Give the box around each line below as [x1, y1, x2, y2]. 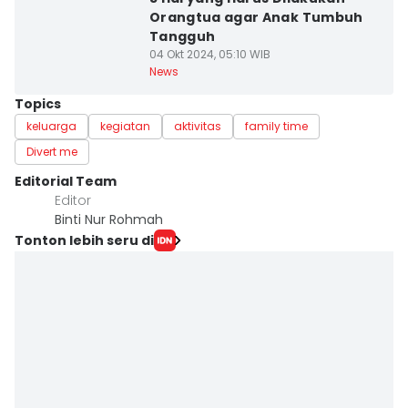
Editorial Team [15, 172, 117, 190]
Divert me [26, 144, 77, 159]
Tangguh [148, 27, 216, 46]
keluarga [26, 118, 76, 134]
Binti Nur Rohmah [55, 210, 163, 229]
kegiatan [100, 118, 150, 134]
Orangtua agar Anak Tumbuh [148, 8, 363, 26]
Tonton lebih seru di [15, 230, 154, 250]
